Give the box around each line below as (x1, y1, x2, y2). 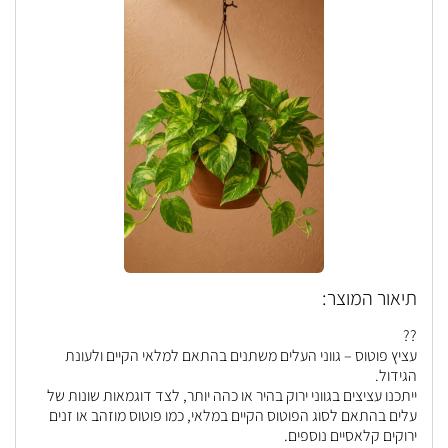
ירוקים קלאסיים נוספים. (284, 425, 417, 446)
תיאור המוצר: (322, 285, 417, 311)
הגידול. (375, 365, 417, 386)
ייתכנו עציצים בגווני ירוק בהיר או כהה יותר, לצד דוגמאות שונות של (47, 385, 417, 406)
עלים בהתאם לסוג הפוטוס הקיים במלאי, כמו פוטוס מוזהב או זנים (49, 405, 417, 426)
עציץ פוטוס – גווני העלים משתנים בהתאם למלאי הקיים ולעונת (65, 345, 417, 366)
